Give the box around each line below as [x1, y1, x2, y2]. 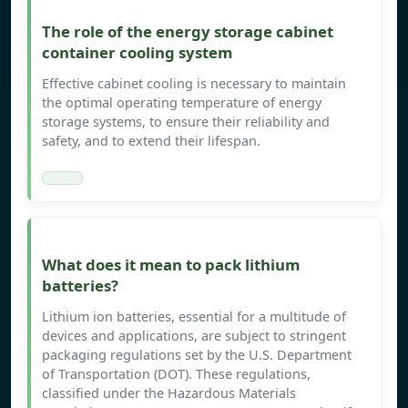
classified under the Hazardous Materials [42, 384, 296, 403]
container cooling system [42, 42, 232, 64]
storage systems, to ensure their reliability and [42, 113, 330, 131]
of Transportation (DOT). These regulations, [42, 365, 311, 383]
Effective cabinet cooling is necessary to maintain [42, 75, 346, 93]
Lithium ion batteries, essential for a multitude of [42, 308, 346, 326]
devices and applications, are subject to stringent [42, 327, 346, 345]
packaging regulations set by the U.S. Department [42, 346, 352, 364]
